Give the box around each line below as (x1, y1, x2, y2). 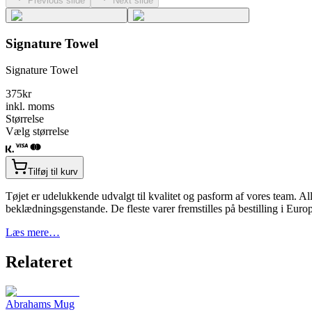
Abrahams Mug (6, 298, 75, 311)
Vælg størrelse (6, 125, 69, 138)
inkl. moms (6, 100, 54, 113)
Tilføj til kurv (28, 166, 78, 178)
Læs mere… (6, 226, 60, 239)
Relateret (6, 253, 72, 272)
